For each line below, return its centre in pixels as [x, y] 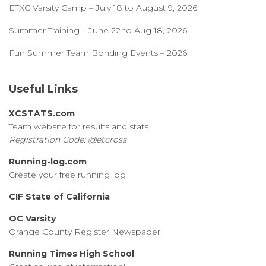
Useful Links [43, 89]
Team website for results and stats [79, 126]
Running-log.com [48, 161]
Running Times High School [72, 254]
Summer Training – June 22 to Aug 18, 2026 [98, 30]
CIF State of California [59, 197]
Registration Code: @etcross [68, 140]
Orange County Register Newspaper [85, 232]
